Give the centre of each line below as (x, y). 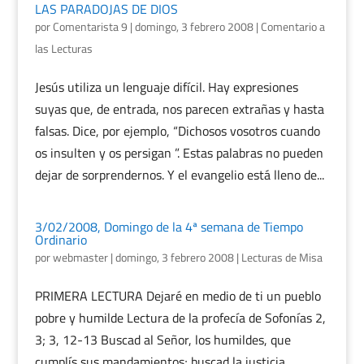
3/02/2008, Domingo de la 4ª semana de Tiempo (169, 227)
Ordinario (61, 240)
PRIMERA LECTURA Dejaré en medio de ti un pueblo (178, 296)
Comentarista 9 (90, 26)
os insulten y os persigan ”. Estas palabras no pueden (179, 153)
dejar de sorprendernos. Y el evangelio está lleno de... (179, 175)
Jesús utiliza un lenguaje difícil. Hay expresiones (166, 87)
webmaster (80, 257)
